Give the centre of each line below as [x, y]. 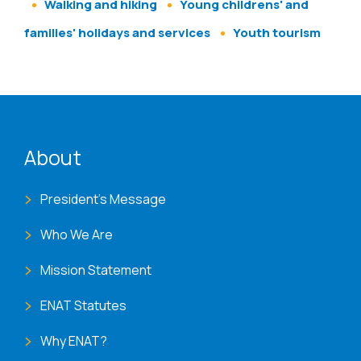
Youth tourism [277, 33]
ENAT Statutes [83, 306]
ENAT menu [79, 140]
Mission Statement [96, 270]
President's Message [103, 199]
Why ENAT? [74, 341]
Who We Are [77, 235]
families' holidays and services [117, 33]
